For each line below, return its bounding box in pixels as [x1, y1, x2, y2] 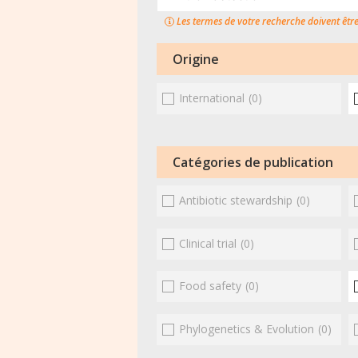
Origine [173, 50, 219, 68]
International [179, 89, 245, 105]
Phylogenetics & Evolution [179, 320, 315, 336]
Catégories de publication [173, 153, 333, 171]
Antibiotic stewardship [179, 193, 293, 209]
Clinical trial [179, 235, 237, 251]
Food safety [179, 278, 242, 294]
